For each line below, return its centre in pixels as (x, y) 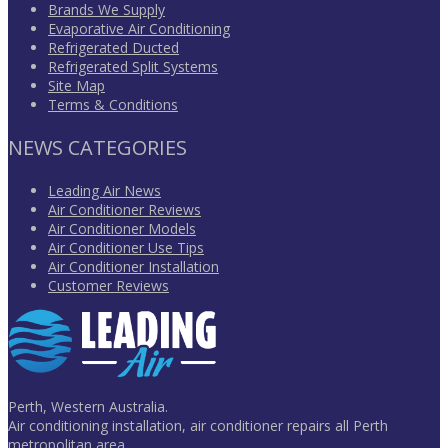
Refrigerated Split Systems (133, 67)
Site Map (76, 86)
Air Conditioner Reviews (124, 210)
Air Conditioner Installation (133, 267)
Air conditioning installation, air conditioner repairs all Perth (198, 426)
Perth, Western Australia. (88, 407)
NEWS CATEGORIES (97, 148)
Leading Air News (104, 191)
